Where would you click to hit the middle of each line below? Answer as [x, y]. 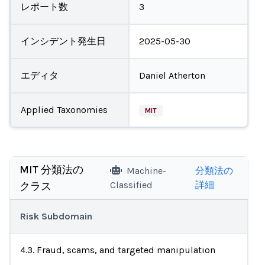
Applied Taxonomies [64, 109]
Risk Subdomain [56, 216]
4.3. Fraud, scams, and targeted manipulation [118, 250]
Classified [131, 185]
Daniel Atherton [172, 75]
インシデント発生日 [63, 41]
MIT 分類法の [51, 170]
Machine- [146, 171]
